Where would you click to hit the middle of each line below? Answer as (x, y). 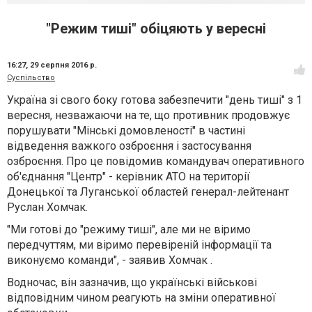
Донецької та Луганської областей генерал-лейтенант (148, 192)
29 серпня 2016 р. (63, 65)
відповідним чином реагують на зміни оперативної (141, 298)
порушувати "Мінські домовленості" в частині (126, 131)
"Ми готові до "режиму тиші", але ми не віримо (129, 229)
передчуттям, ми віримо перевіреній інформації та (139, 245)
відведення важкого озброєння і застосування (129, 146)
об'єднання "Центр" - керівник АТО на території (128, 177)
